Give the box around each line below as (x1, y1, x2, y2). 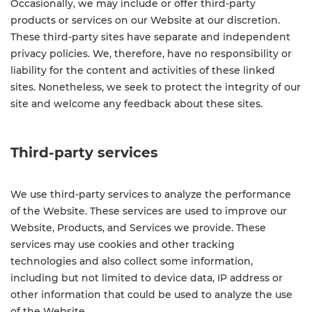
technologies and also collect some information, (10, 255, 253, 267)
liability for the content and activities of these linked (10, 64, 275, 77)
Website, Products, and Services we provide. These (10, 221, 266, 234)
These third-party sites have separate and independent (10, 31, 290, 43)
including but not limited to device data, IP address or (10, 272, 283, 284)
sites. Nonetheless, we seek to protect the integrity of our (10, 81, 301, 93)
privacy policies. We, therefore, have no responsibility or (10, 47, 292, 60)
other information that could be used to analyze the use (10, 288, 292, 301)
